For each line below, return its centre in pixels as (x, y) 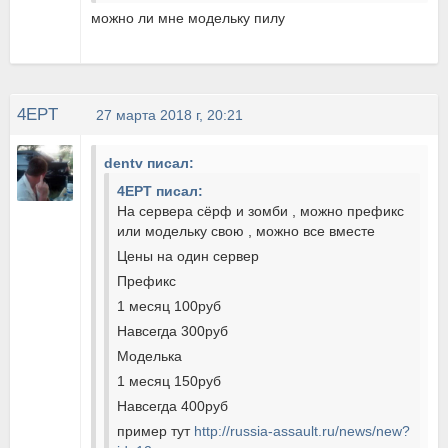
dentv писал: (149, 163)
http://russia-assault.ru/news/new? (302, 431)
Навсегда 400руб (173, 406)
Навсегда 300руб (173, 331)
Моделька (150, 356)
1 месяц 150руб (169, 381)
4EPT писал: (160, 191)
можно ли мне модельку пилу (190, 18)
